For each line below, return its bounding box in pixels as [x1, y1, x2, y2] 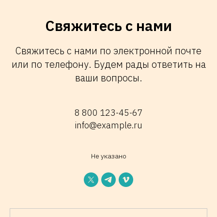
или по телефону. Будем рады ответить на [11, 57, 206, 71]
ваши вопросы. [75, 71, 142, 84]
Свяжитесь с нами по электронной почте [15, 44, 201, 57]
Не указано [91, 151, 126, 160]
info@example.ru [75, 119, 142, 131]
